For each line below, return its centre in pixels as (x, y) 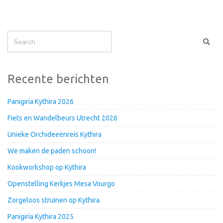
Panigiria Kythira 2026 (41, 101)
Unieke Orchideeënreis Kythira (55, 134)
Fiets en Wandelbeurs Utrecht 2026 (62, 118)
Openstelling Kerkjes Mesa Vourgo (61, 183)
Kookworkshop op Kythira (47, 167)
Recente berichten (58, 79)
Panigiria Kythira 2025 (41, 216)
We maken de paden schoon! (52, 151)
